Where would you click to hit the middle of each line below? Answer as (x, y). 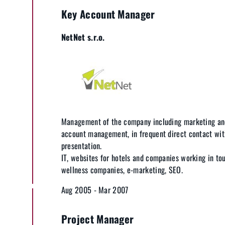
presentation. (81, 145)
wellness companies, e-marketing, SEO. (122, 170)
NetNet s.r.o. (83, 37)
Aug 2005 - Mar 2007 (95, 190)
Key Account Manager (108, 14)
